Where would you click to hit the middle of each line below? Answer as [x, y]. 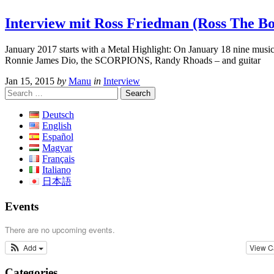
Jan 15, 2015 [30, 81]
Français [58, 159]
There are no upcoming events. [60, 230]
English [57, 126]
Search [17, 92]
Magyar [57, 148]
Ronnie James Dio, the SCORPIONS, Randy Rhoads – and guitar [133, 61]
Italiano [56, 170]
